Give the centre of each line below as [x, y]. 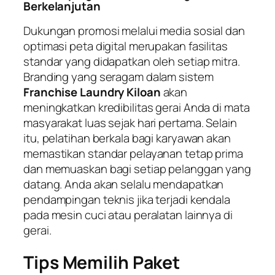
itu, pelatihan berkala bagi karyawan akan [127, 138]
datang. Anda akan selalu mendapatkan [124, 184]
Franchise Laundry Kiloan [92, 92]
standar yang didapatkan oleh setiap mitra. [132, 62]
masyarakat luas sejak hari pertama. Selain [130, 123]
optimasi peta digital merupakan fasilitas [126, 46]
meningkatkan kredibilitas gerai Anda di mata [137, 108]
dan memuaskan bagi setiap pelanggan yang [137, 169]
